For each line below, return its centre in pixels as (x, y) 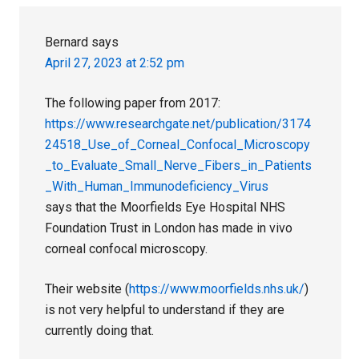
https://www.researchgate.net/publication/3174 (178, 123)
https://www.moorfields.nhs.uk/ (217, 288)
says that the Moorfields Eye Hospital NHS (165, 207)
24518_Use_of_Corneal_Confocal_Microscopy (178, 144)
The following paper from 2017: (133, 103)
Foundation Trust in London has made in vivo (169, 228)
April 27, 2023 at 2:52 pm (115, 63)
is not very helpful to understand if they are (165, 309)
